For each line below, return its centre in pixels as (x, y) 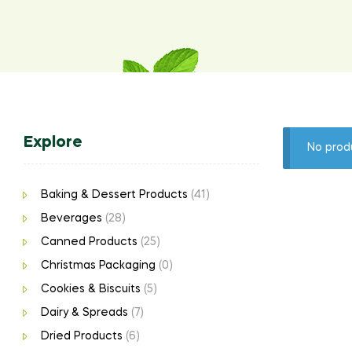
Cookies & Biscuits (90, 290)
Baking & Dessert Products (114, 195)
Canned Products (89, 242)
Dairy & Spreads (84, 313)
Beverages (71, 219)
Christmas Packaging (98, 266)
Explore (53, 143)
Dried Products (81, 337)
